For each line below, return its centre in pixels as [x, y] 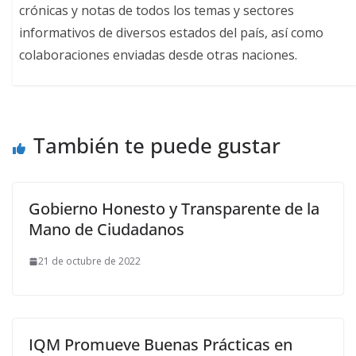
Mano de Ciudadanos [106, 229]
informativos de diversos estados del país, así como [172, 32]
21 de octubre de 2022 [89, 261]
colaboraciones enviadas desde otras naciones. [159, 54]
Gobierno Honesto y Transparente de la [174, 209]
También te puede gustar [157, 145]
